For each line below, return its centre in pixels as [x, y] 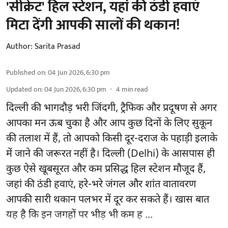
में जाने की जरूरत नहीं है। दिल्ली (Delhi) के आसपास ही [110, 154]
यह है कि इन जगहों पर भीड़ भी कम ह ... [79, 216]
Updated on [24, 90]
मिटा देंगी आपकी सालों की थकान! [93, 25]
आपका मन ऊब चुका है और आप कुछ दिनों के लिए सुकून [109, 124]
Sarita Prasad [58, 47]
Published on [25, 73]
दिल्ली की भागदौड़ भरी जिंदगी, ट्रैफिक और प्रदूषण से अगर [111, 109]
